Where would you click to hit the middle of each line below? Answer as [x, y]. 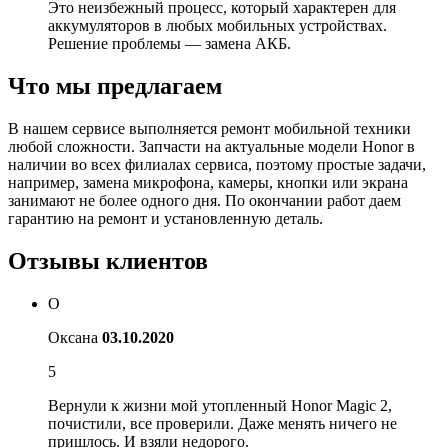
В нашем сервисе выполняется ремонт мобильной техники [209, 129]
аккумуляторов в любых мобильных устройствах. [217, 26]
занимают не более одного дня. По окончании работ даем [204, 201]
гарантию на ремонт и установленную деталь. [165, 219]
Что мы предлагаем [115, 86]
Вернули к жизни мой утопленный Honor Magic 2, [220, 405]
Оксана [73, 337]
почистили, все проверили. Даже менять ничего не [222, 423]
